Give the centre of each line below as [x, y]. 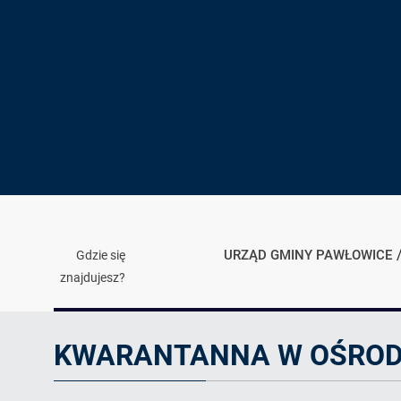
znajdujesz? [93, 277]
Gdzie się [101, 255]
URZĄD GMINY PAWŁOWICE [308, 255]
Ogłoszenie [96, 321]
